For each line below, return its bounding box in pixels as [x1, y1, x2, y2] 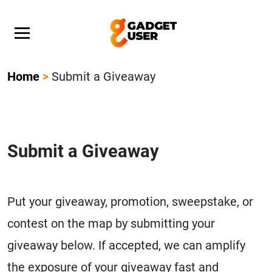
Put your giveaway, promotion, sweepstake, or [7, 194, 253, 209]
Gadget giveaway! [10, 13, 86, 24]
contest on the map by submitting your [7, 216, 215, 231]
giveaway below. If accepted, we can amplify [7, 238, 245, 253]
